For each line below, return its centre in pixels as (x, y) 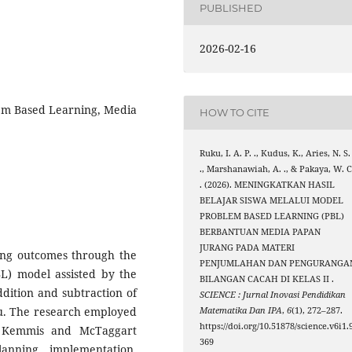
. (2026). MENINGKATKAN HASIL (268, 184)
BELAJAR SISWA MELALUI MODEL (272, 200)
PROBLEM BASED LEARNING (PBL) (272, 216)
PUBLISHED (231, 8)
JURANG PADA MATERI (247, 247)
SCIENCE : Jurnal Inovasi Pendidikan (273, 294)
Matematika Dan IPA (241, 310)
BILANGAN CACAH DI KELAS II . (267, 279)
